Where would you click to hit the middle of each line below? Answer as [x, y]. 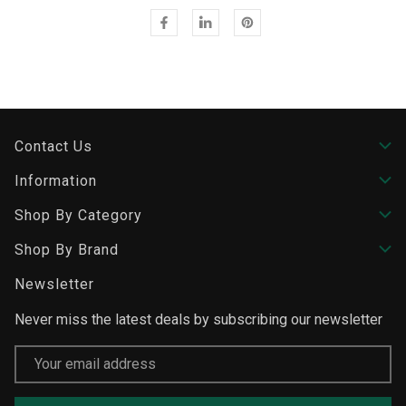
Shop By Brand [67, 249]
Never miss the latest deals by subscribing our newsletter [198, 319]
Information [56, 180]
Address [39, 367]
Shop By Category [78, 215]
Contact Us [53, 146]
